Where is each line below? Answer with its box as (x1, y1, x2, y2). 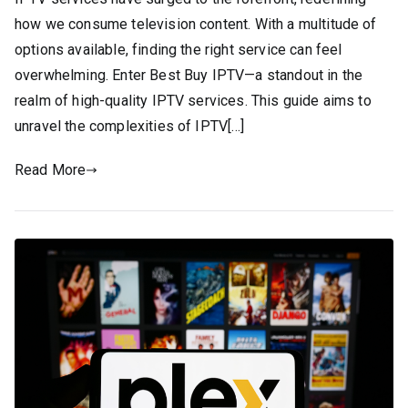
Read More (15, 160, 87, 178)
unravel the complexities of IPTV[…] (15, 117, 245, 135)
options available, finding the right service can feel (15, 40, 342, 58)
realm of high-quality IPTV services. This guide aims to (15, 91, 372, 109)
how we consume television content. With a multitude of (15, 15, 377, 33)
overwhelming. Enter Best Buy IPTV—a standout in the (15, 66, 363, 84)
